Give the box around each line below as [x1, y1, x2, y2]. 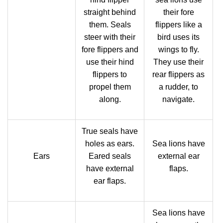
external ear [157, 152, 200, 160]
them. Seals [89, 20, 131, 29]
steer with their [84, 33, 135, 41]
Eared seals [89, 152, 131, 160]
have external [86, 164, 134, 173]
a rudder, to [159, 83, 198, 91]
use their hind [86, 58, 134, 66]
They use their [153, 58, 204, 66]
